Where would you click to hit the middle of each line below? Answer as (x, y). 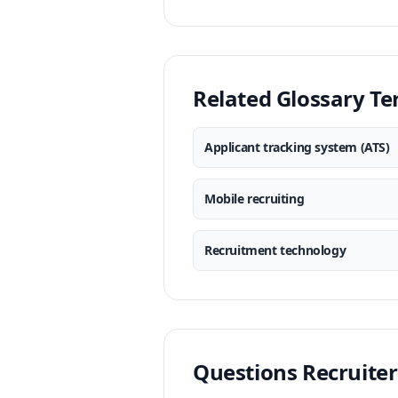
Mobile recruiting (255, 199)
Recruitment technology (275, 250)
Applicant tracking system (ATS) (297, 147)
